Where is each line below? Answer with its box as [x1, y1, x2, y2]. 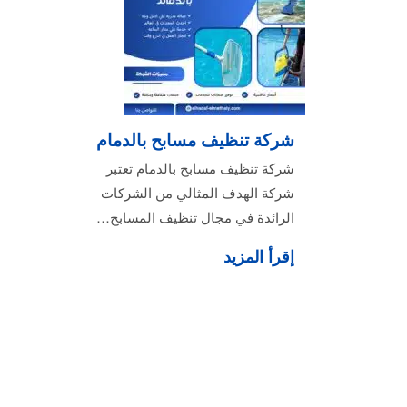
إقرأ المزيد [223, 244, 294, 268]
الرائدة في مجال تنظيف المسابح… [96, 207, 294, 226]
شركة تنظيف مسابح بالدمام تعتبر [106, 158, 294, 177]
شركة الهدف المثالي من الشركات [101, 183, 294, 202]
